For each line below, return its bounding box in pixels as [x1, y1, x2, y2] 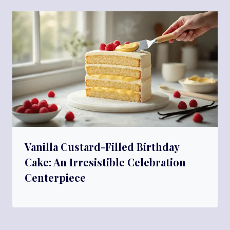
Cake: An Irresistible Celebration [25, 155, 186, 169]
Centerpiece [25, 170, 86, 185]
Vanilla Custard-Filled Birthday [25, 140, 179, 154]
